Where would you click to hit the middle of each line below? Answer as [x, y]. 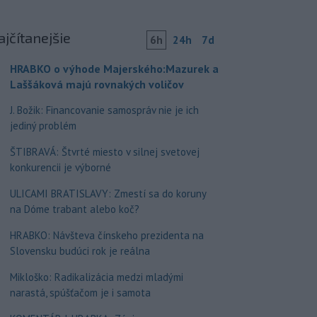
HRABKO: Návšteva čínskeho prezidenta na [106, 235]
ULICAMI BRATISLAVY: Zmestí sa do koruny [108, 194]
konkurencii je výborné [60, 167]
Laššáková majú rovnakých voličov [97, 84]
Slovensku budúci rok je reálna [80, 251]
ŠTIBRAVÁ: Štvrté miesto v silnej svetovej [104, 152]
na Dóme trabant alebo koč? [74, 209]
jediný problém [43, 126]
